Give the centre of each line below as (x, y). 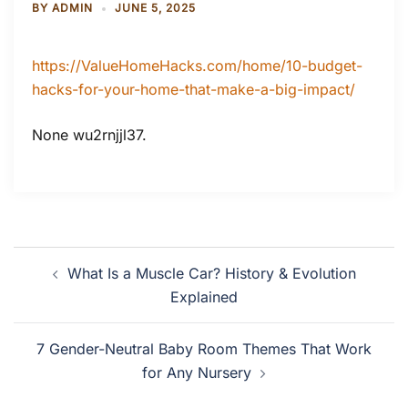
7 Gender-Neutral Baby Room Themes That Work (204, 349)
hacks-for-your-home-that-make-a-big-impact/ (194, 89)
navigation (69, 284)
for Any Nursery (197, 372)
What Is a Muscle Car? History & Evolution (211, 273)
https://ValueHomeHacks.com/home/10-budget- (197, 66)
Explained (204, 297)
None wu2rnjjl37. (89, 135)
